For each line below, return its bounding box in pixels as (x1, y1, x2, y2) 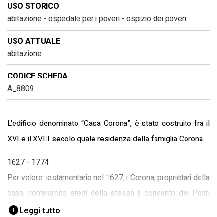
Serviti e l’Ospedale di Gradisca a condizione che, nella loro (7, 202, 210, 215)
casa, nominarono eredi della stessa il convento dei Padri (7, 187, 210, 199)
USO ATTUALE (7, 35, 60, 47)
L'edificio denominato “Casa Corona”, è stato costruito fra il (7, 117, 210, 129)
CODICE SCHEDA (7, 70, 68, 82)
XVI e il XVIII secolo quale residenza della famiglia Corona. (7, 133, 204, 145)
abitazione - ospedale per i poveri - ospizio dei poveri (7, 13, 186, 25)
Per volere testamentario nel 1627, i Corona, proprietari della (7, 171, 210, 184)
